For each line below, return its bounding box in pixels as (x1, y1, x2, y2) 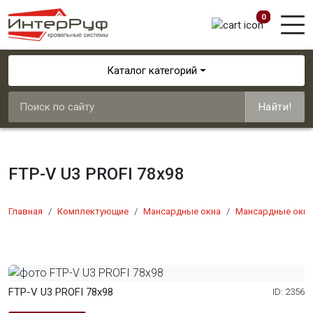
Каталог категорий (107, 64, 198, 77)
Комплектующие (57, 206, 129, 217)
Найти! (258, 101, 292, 113)
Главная (8, 206, 43, 217)
